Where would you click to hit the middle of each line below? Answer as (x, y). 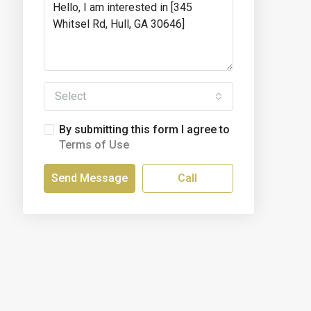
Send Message (89, 178)
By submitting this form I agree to (144, 129)
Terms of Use (94, 145)
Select (70, 96)
